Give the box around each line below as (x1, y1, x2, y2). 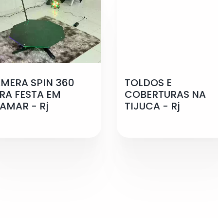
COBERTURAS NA (125, 87, 206, 101)
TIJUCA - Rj (125, 99, 180, 113)
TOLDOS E (125, 75, 172, 90)
